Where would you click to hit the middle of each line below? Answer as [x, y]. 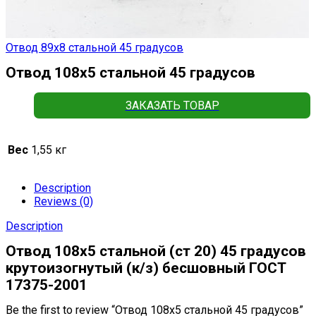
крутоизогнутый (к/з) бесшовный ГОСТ [146, 268]
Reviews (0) [63, 202]
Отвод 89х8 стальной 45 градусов [95, 48]
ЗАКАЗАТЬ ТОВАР [172, 106]
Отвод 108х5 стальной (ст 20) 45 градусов [156, 251]
